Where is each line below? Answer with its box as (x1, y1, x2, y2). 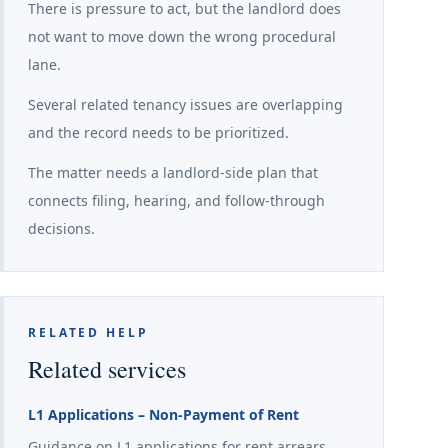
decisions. (28, 219, 95, 238)
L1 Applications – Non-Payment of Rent (28, 405, 299, 424)
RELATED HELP (28, 324, 149, 341)
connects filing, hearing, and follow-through (28, 191, 325, 210)
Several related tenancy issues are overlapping (28, 95, 343, 114)
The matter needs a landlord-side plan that (28, 163, 318, 182)
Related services (28, 353, 186, 385)
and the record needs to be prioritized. (28, 123, 289, 142)
